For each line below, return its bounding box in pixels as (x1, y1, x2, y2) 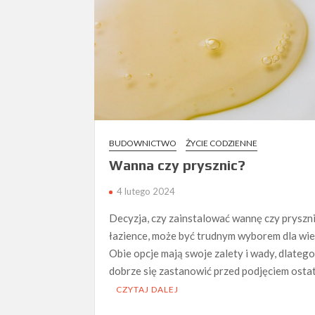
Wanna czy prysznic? (109, 157, 246, 174)
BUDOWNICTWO (109, 138, 177, 149)
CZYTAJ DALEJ (116, 284, 179, 295)
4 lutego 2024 (117, 186, 176, 198)
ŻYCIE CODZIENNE (186, 138, 258, 149)
